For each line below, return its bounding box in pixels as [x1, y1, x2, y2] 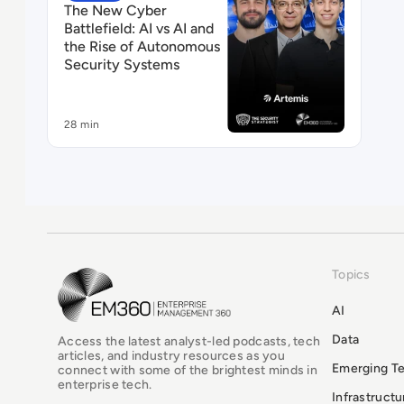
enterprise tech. [58, 376, 152, 392]
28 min [64, 117, 100, 131]
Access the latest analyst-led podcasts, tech [58, 333, 321, 349]
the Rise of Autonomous [64, 37, 220, 55]
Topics [332, 266, 371, 282]
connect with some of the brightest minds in [58, 362, 318, 378]
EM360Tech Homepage [57, 267, 214, 288]
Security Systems [64, 55, 179, 73]
